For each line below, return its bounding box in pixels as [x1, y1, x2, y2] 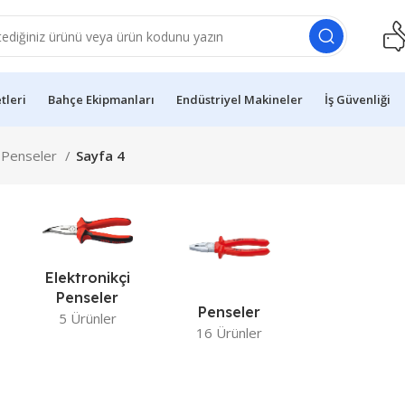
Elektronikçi [44, 268, 130, 287]
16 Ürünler [196, 324, 263, 342]
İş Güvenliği [325, 90, 391, 108]
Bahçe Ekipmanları [48, 90, 155, 108]
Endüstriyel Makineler [176, 90, 303, 108]
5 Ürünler [58, 308, 117, 327]
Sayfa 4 [76, 146, 125, 165]
